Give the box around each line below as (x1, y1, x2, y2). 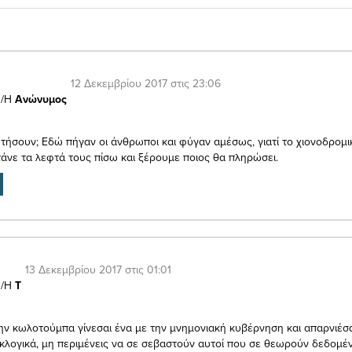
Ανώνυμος (15, 90, 67, 107)
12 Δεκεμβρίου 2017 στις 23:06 (71, 75, 221, 91)
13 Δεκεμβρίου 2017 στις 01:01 (25, 261, 171, 277)
